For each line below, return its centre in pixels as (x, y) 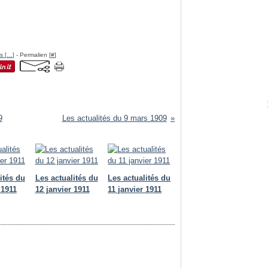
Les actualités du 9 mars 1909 (114, 118)
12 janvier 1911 (62, 189)
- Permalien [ (33, 55)
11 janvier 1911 (135, 189)
